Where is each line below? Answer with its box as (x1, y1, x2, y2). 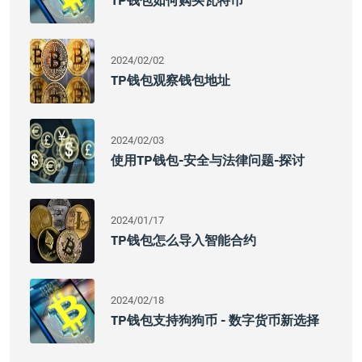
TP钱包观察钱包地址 (111, 72, 230, 88)
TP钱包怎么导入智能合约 (111, 232, 256, 248)
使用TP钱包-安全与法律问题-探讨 (111, 152, 305, 168)
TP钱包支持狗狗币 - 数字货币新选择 (111, 312, 319, 328)
